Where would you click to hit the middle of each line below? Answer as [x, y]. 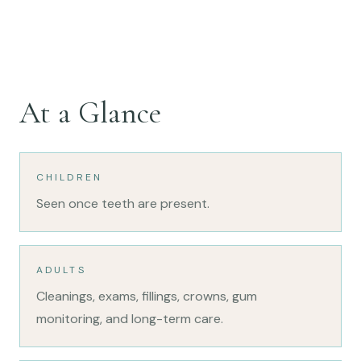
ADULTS [61, 270]
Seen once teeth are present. [123, 203]
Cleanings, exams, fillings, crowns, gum [147, 296]
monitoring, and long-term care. [130, 318]
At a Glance [90, 112]
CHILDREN [69, 177]
